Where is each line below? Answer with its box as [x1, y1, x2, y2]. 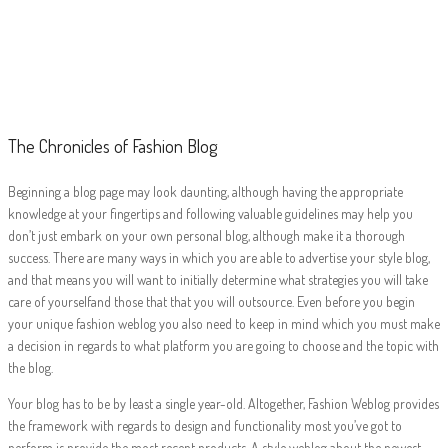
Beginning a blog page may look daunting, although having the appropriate [8, 182, 403, 200]
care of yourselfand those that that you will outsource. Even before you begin [8, 292, 415, 310]
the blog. [8, 358, 53, 376]
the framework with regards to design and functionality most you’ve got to [8, 416, 402, 434]
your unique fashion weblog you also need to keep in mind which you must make [8, 314, 440, 332]
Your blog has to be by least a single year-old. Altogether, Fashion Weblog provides [8, 394, 439, 412]
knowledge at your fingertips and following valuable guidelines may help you [8, 204, 413, 222]
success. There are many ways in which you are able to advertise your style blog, [8, 248, 430, 266]
